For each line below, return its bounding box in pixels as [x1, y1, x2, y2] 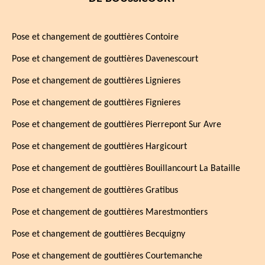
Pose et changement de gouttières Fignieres [12, 98, 180, 108]
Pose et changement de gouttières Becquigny [12, 230, 185, 239]
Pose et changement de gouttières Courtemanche [12, 251, 202, 261]
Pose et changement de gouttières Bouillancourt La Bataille [12, 164, 240, 173]
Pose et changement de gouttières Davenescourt [12, 54, 198, 64]
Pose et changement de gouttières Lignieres [12, 76, 180, 86]
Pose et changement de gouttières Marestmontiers [12, 208, 208, 217]
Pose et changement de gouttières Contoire [12, 33, 179, 42]
